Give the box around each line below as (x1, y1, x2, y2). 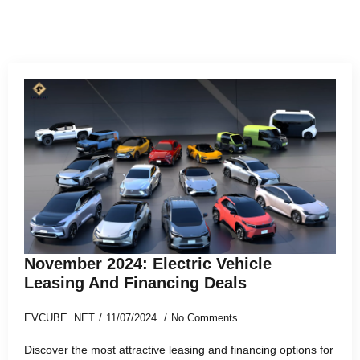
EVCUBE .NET (24, 311, 95, 324)
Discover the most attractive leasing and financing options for (24, 342, 333, 356)
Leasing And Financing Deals (24, 273, 247, 292)
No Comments (171, 311, 238, 324)
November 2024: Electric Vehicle (24, 254, 272, 272)
